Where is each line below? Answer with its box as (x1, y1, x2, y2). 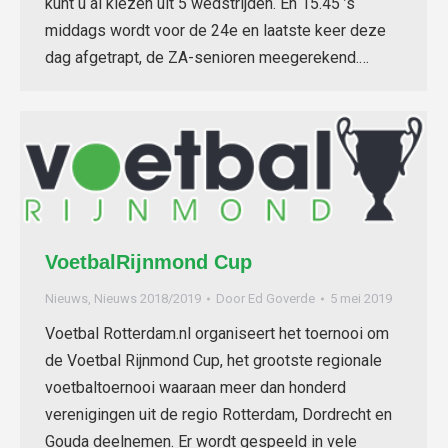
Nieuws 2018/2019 (94, 291, 201, 307)
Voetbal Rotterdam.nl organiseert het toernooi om (45, 324, 389, 344)
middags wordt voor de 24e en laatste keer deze (45, 21, 386, 40)
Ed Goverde (248, 291, 315, 307)
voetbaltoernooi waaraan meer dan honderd (45, 378, 346, 398)
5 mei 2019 (330, 291, 392, 307)
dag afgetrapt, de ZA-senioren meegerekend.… (45, 48, 369, 67)
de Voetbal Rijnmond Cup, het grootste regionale (45, 351, 382, 371)
